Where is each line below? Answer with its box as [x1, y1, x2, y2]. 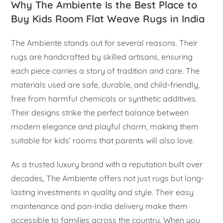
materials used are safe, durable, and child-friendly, [11, 80, 200, 90]
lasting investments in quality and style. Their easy [11, 187, 194, 198]
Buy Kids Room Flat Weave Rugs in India [11, 12, 205, 25]
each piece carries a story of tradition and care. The [11, 66, 200, 76]
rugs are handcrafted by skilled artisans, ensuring [11, 52, 193, 62]
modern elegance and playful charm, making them [11, 121, 199, 132]
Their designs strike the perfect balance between [11, 108, 189, 118]
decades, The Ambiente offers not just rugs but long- [11, 173, 205, 184]
